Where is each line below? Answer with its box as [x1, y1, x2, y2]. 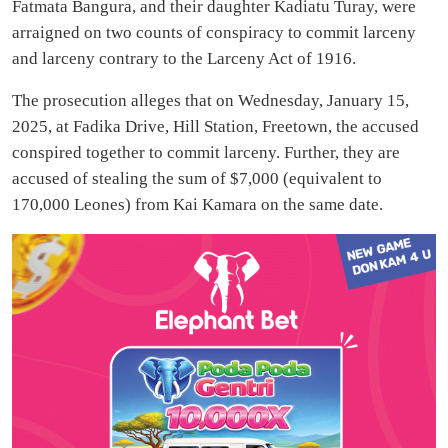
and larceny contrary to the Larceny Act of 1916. [12, 49, 356, 69]
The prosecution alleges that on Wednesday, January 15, [12, 91, 409, 111]
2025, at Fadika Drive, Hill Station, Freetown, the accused [12, 117, 419, 137]
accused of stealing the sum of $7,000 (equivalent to [12, 169, 382, 189]
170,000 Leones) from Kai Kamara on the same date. [12, 195, 383, 215]
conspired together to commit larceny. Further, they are [12, 143, 400, 163]
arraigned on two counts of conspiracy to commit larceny [12, 23, 416, 43]
